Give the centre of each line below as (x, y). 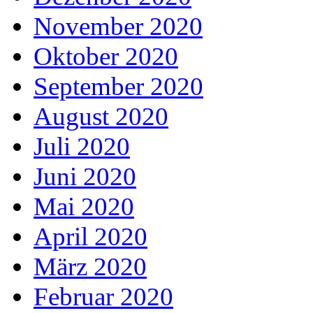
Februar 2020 (103, 296)
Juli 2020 (82, 146)
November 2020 (118, 26)
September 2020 (118, 86)
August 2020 (101, 116)
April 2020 (90, 236)
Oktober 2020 (106, 56)
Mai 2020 (84, 206)
